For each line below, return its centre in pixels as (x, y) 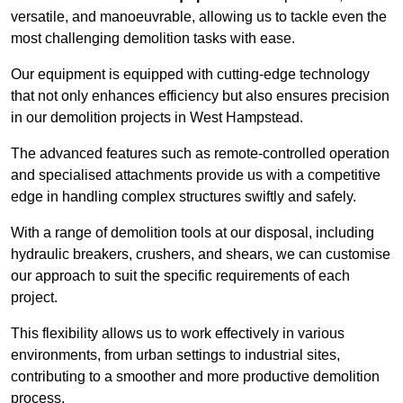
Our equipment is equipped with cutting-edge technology (190, 75)
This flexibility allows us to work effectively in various (178, 334)
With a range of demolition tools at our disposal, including (193, 233)
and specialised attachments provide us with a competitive (196, 175)
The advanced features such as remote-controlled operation (200, 154)
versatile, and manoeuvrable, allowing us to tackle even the (199, 17)
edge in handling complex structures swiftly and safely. (184, 197)
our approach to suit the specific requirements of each (180, 276)
